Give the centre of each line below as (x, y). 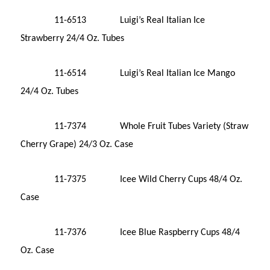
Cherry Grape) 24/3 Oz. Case (77, 144)
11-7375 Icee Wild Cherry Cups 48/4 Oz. (132, 179)
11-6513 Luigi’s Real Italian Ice (113, 20)
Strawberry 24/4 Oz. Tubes (73, 38)
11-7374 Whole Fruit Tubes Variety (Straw (135, 126)
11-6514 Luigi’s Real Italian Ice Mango (128, 73)
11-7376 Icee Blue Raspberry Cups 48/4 (130, 232)
